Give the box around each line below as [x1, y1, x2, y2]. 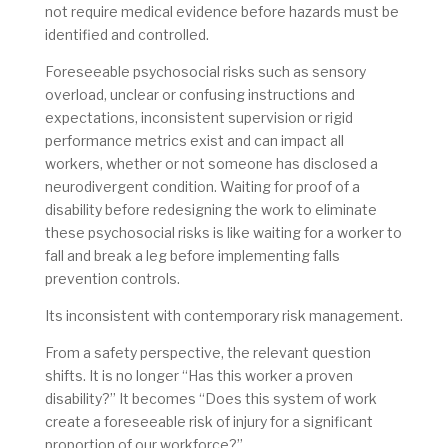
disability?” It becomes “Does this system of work [44, 389, 377, 407]
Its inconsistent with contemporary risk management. [44, 306, 403, 324]
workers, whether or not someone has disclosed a [44, 154, 378, 172]
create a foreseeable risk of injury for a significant [44, 412, 373, 430]
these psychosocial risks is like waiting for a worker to [44, 223, 402, 241]
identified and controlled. [44, 25, 209, 43]
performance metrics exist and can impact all [44, 131, 344, 149]
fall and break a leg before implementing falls [44, 246, 340, 264]
